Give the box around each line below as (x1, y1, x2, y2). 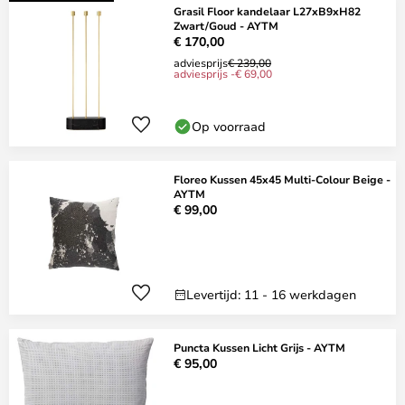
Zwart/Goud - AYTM (174, 18, 278, 33)
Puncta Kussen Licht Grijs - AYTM (174, 340, 345, 354)
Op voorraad (192, 118, 266, 135)
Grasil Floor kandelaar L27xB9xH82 (174, 4, 361, 18)
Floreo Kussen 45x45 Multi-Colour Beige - (174, 172, 391, 186)
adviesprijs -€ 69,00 (174, 66, 272, 80)
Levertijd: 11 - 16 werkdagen (186, 286, 356, 303)
